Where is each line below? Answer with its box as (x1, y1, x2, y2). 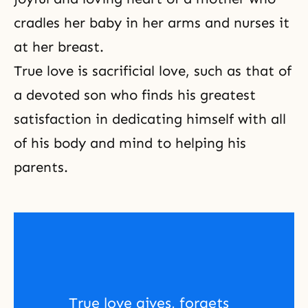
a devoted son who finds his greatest (14, 87, 256, 104)
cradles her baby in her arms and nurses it (14, 14, 289, 32)
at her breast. (14, 38, 104, 56)
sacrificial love (92, 63, 186, 80)
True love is (14, 63, 92, 80)
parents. (14, 159, 68, 176)
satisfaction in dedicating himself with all (14, 111, 286, 128)
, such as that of (186, 63, 291, 80)
